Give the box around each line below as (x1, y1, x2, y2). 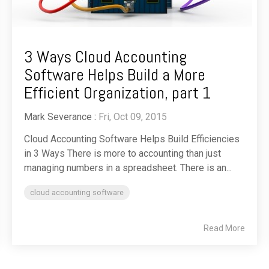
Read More (204, 223, 245, 234)
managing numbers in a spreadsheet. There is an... (24, 162, 232, 174)
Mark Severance (24, 111, 92, 123)
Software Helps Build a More (24, 64, 205, 86)
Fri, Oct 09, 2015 (98, 111, 167, 123)
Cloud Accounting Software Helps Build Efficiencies (24, 133, 240, 145)
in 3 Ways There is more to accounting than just (24, 148, 221, 160)
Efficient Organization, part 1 (24, 82, 211, 104)
